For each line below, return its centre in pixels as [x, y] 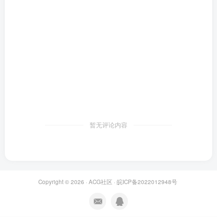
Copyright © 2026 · [63, 182]
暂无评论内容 [108, 125]
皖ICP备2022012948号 [147, 182]
